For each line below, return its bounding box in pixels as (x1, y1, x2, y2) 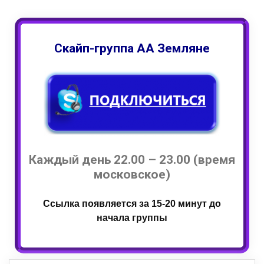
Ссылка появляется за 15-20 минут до (43, 199, 221, 209)
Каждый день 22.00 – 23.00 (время (29, 153, 235, 167)
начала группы (97, 213, 167, 223)
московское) (94, 167, 170, 181)
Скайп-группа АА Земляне (54, 41, 210, 55)
